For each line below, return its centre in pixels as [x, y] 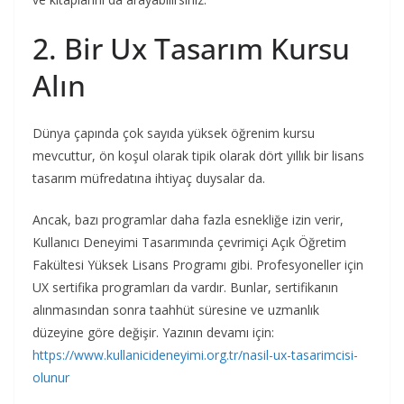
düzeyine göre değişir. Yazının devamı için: [153, 332]
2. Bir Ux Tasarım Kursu [191, 48]
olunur [51, 377]
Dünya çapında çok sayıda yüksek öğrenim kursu [174, 133]
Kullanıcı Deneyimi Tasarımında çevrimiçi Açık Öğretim [189, 242]
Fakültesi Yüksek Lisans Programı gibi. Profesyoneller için [198, 264]
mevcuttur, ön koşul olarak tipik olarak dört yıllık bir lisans [198, 155]
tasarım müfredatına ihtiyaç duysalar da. [149, 178]
